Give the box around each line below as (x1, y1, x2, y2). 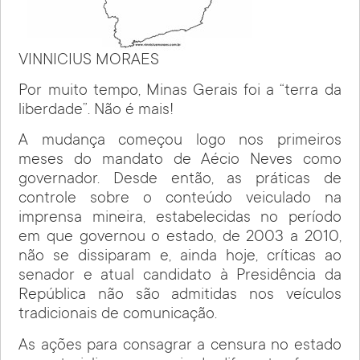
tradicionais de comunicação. (18, 306, 218, 325)
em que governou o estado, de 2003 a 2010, (18, 229, 342, 247)
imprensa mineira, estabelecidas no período (18, 210, 342, 228)
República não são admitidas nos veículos (18, 287, 342, 305)
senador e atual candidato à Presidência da (18, 268, 342, 286)
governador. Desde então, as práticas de (18, 171, 342, 190)
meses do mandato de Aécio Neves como (18, 152, 342, 170)
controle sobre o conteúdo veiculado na (18, 190, 342, 209)
